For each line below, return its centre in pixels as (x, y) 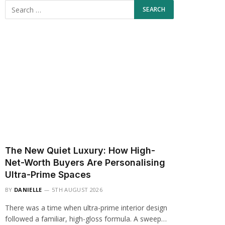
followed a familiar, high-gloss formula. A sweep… (86, 219)
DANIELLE (28, 190)
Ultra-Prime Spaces (48, 175)
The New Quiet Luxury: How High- (80, 150)
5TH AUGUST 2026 (77, 190)
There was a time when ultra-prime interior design (86, 208)
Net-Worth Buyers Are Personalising (85, 162)
